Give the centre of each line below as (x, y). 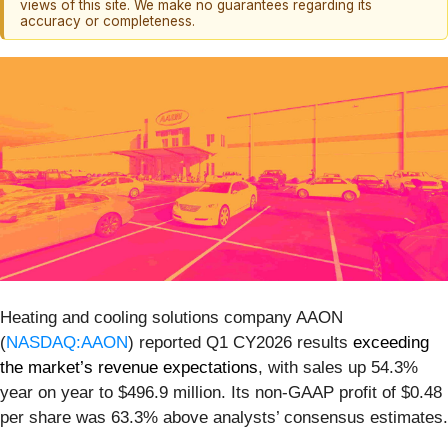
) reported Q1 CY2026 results (240, 342)
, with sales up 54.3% (338, 367)
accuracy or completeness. (107, 21)
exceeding (391, 342)
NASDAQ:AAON (67, 342)
